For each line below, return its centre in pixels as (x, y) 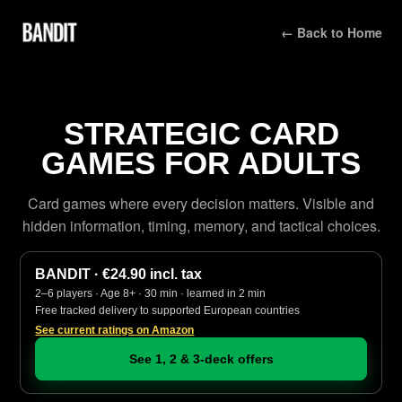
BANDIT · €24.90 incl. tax (119, 274)
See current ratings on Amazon (115, 330)
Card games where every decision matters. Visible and (201, 203)
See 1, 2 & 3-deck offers (201, 359)
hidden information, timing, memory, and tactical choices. (201, 226)
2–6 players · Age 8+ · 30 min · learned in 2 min (151, 293)
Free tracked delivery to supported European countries (168, 310)
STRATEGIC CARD (201, 133)
